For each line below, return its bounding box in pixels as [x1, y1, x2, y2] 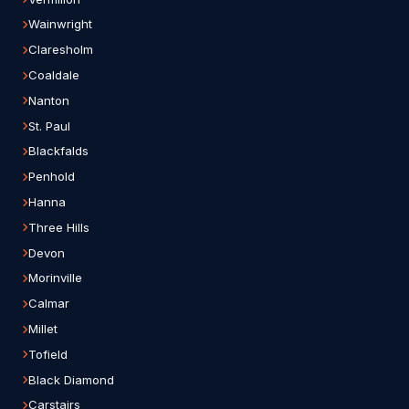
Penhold [28, 169, 75, 184]
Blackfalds [28, 143, 89, 159]
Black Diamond [28, 372, 114, 387]
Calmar [28, 296, 69, 311]
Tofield [28, 346, 68, 362]
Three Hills [28, 219, 89, 235]
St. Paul [28, 118, 70, 133]
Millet [28, 321, 58, 336]
